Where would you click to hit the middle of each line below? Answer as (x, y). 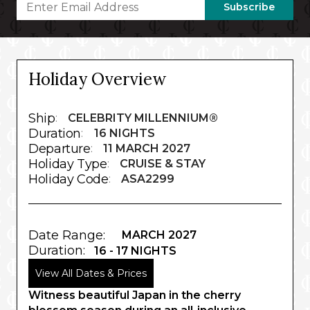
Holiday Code (69, 180)
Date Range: (67, 236)
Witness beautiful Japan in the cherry (135, 295)
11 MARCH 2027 (147, 149)
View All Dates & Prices (91, 274)
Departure (60, 149)
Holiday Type (68, 164)
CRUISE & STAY (163, 164)
